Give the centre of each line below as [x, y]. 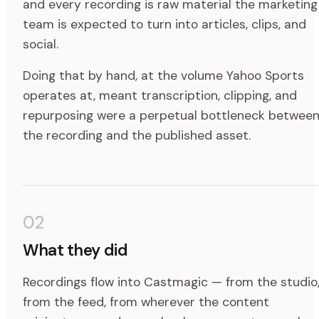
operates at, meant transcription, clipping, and [160, 96]
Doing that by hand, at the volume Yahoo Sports [163, 76]
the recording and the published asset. [137, 136]
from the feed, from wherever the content [146, 302]
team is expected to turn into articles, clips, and [164, 25]
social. [41, 45]
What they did [75, 251]
